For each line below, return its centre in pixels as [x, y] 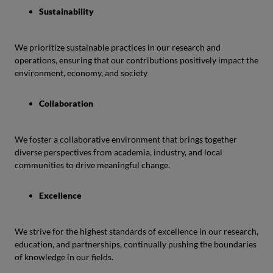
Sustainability [66, 11]
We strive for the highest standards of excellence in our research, [136, 231]
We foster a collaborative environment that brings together [126, 139]
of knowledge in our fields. [64, 257]
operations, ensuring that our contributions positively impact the [136, 60]
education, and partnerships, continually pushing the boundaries [136, 244]
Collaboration [66, 103]
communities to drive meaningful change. [92, 165]
